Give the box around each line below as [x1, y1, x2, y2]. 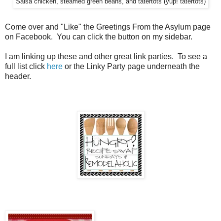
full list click [5, 62, 47, 71]
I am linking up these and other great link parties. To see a [5, 52, 207, 61]
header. [5, 72, 31, 81]
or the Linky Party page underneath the [63, 62, 200, 71]
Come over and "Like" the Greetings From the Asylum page [5, 23, 211, 32]
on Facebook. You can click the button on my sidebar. [5, 33, 192, 41]
